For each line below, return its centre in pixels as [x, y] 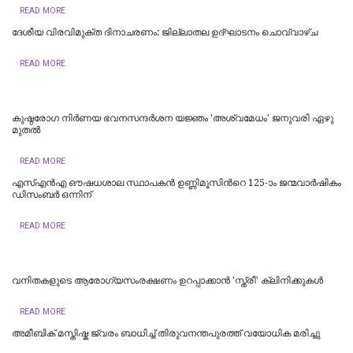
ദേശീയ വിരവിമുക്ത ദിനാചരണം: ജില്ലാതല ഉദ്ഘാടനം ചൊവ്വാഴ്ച [165, 32]
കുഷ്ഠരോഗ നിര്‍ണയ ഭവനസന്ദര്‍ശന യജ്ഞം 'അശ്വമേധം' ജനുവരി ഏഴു [173, 118]
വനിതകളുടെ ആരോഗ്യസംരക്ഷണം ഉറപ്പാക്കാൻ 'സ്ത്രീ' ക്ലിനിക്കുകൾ [167, 280]
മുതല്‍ [26, 130]
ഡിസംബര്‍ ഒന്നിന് [52, 194]
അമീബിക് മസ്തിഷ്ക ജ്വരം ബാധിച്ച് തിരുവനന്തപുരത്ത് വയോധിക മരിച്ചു [166, 333]
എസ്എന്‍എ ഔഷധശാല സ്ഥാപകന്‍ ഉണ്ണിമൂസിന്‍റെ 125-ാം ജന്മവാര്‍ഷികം [176, 182]
